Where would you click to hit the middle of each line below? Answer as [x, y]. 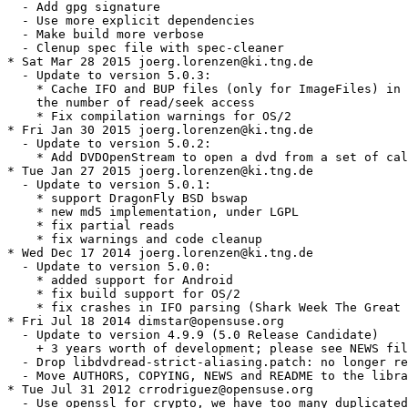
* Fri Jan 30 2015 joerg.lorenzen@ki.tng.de [160, 130]
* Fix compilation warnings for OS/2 [149, 117]
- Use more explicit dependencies [131, 21]
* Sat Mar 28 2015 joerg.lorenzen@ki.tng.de [160, 62]
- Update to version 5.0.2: [109, 144]
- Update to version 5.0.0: [109, 267]
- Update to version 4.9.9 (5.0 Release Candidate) [193, 335]
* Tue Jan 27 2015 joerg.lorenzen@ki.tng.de [160, 171]
